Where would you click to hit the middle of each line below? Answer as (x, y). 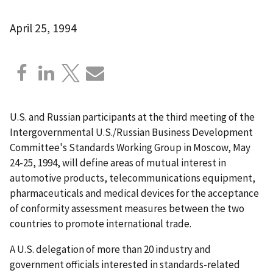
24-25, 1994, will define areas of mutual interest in (118, 162)
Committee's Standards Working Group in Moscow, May (130, 147)
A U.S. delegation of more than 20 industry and (110, 249)
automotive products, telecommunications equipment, (133, 178)
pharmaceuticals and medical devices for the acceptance (134, 193)
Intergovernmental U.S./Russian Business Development (131, 132)
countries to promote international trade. (101, 223)
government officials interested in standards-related (125, 264)
